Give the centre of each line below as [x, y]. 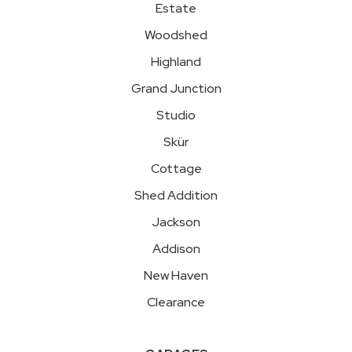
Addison [176, 249]
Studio [176, 115]
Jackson [176, 222]
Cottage [176, 169]
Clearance [176, 302]
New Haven [176, 276]
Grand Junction [176, 89]
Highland [176, 62]
